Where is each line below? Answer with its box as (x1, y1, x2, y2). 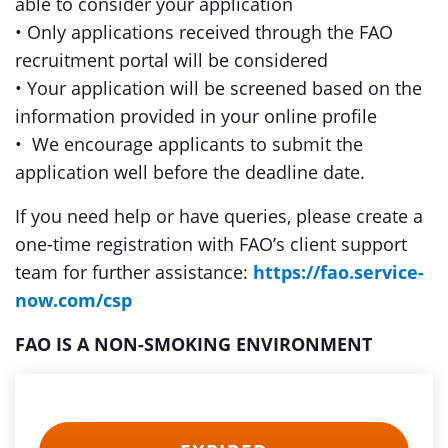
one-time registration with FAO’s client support (15, 232, 407, 256)
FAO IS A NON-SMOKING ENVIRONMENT (15, 332, 372, 356)
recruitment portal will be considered (15, 48, 328, 72)
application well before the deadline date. (15, 160, 365, 184)
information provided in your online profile (15, 104, 377, 128)
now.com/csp (15, 288, 132, 312)
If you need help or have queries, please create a (15, 204, 423, 228)
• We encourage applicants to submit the (15, 132, 363, 156)
